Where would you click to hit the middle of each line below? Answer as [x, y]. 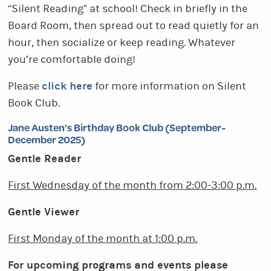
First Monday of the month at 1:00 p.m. [103, 239]
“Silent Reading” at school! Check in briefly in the [128, 9]
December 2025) [47, 139]
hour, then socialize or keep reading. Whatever [122, 43]
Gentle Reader [45, 159]
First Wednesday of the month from [96, 186]
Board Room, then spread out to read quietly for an [134, 26]
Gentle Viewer [44, 212]
